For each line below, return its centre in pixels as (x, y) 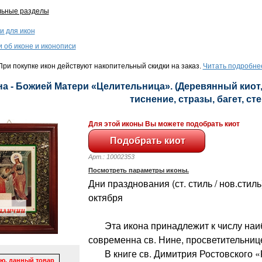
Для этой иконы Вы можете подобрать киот (164, 124)
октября (105, 197)
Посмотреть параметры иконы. (138, 170)
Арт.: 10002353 (116, 156)
